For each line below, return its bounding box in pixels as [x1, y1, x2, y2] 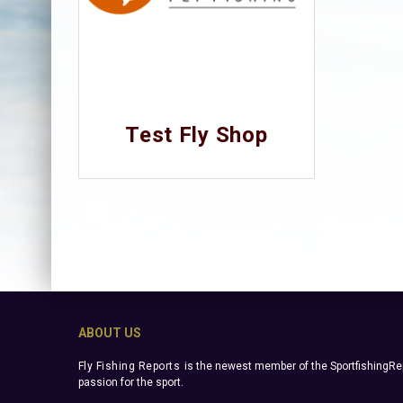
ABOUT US [78, 326, 141, 341]
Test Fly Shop [125, 121, 268, 148]
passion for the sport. [78, 376, 184, 390]
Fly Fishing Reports [78, 360, 181, 373]
